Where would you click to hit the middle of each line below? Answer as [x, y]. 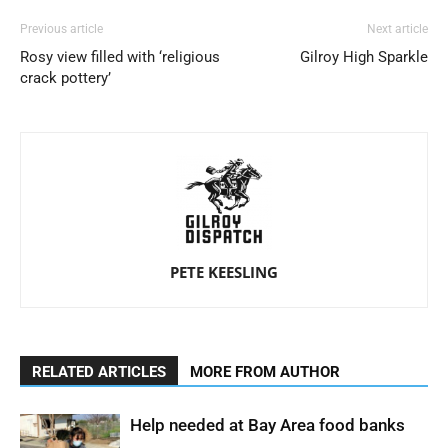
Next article [397, 29]
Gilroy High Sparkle [364, 57]
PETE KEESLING [224, 272]
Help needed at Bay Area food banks [267, 425]
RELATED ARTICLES [99, 372]
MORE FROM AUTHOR [265, 372]
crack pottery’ [65, 78]
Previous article [61, 29]
